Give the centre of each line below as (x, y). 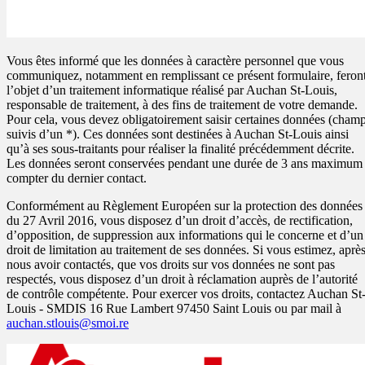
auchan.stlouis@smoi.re (68, 323)
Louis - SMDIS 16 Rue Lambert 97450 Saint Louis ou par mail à (174, 309)
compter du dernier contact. (77, 178)
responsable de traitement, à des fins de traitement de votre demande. (182, 105)
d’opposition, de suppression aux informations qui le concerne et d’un (185, 235)
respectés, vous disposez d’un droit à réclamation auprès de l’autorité (182, 279)
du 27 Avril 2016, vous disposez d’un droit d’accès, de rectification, (180, 221)
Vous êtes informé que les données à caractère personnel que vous (175, 61)
